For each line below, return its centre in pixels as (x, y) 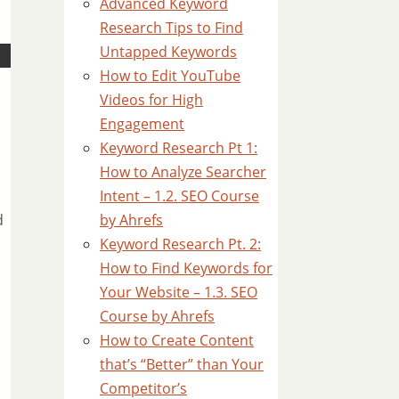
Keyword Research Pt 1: (179, 148)
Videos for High (151, 100)
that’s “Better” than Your (182, 364)
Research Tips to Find (171, 28)
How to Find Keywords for (186, 268)
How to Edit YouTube (170, 76)
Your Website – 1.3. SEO (179, 292)
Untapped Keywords (168, 52)
